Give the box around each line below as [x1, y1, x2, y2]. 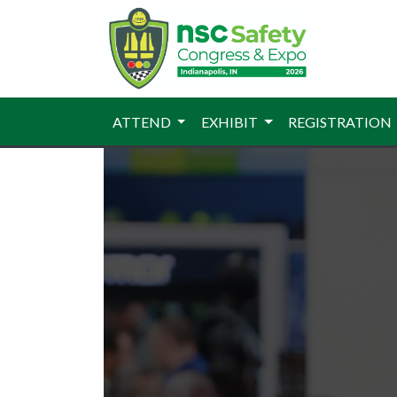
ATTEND [112, 113, 174, 130]
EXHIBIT [200, 113, 261, 130]
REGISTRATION [288, 113, 395, 130]
